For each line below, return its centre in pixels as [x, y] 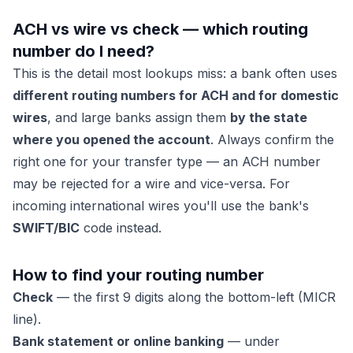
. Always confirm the [272, 139]
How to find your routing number [138, 275]
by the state [269, 117]
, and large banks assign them [139, 117]
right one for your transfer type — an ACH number [167, 162]
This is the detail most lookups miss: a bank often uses [175, 73]
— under [252, 341]
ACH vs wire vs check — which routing [160, 29]
